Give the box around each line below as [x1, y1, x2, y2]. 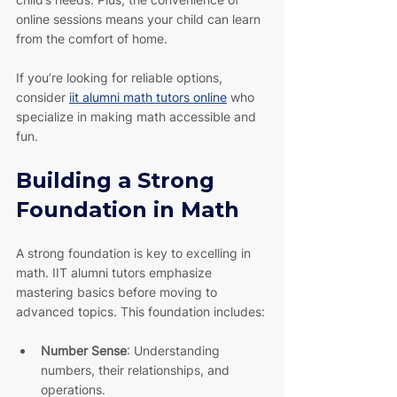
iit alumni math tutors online [69, 89, 227, 105]
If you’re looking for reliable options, [16, 69, 226, 85]
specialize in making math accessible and [16, 108, 260, 124]
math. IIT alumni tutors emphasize [16, 264, 215, 280]
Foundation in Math [16, 196, 239, 222]
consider [16, 89, 69, 105]
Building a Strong [16, 167, 221, 193]
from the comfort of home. [16, 30, 167, 46]
